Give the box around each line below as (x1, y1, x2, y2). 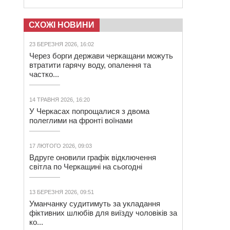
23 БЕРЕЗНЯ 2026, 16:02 (29, 41, 94, 47)
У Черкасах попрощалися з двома (29, 107, 149, 116)
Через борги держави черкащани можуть (29, 51, 173, 60)
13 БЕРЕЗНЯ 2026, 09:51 (29, 189, 94, 195)
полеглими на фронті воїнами (29, 116, 132, 125)
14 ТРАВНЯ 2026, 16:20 (29, 97, 90, 103)
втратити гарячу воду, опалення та (29, 61, 151, 69)
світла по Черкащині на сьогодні (29, 162, 142, 171)
